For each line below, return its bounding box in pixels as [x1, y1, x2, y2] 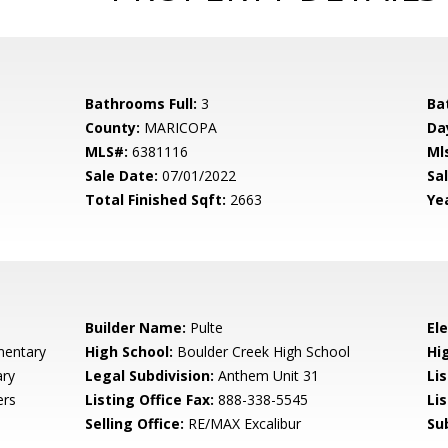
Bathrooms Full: [85, 94, 198, 113]
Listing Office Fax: [85, 390, 215, 409]
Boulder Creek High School [173, 342, 351, 361]
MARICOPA [140, 118, 218, 137]
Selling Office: [85, 414, 185, 433]
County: [85, 118, 141, 137]
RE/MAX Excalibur [184, 414, 302, 433]
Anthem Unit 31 [214, 366, 320, 385]
